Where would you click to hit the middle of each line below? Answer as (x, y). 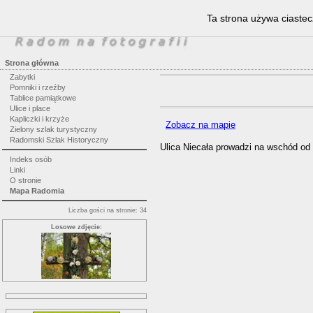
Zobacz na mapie (200, 124)
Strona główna (32, 63)
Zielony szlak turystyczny (53, 129)
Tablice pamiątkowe (43, 98)
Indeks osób (30, 159)
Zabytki (22, 77)
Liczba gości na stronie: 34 (108, 210)
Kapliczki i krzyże (39, 119)
